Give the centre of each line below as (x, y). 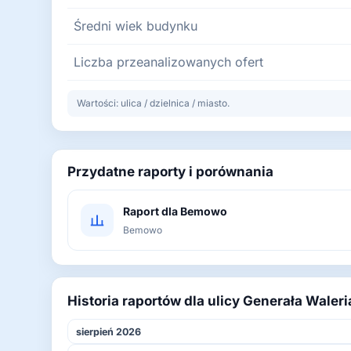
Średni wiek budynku (136, 26)
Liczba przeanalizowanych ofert (168, 62)
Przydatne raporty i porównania (170, 172)
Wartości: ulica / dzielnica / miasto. (153, 103)
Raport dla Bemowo (175, 211)
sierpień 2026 (109, 331)
